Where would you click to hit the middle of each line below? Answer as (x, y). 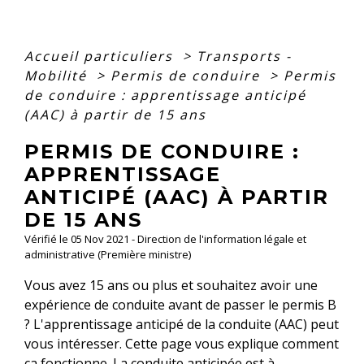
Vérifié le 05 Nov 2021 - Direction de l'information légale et (165, 238)
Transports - (244, 56)
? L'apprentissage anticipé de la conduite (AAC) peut (182, 324)
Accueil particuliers (101, 56)
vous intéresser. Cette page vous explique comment (182, 343)
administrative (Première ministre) (108, 254)
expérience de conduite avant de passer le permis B (180, 304)
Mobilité (58, 75)
